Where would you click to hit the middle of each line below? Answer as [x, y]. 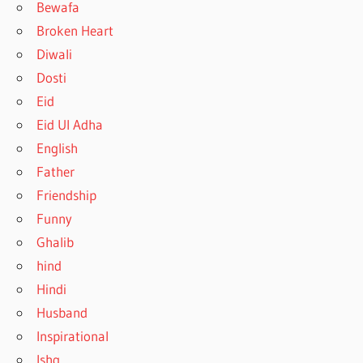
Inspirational [73, 335]
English [58, 147]
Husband [62, 312]
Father [56, 171]
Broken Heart [75, 30]
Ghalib [56, 241]
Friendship [67, 194]
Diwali [55, 53]
